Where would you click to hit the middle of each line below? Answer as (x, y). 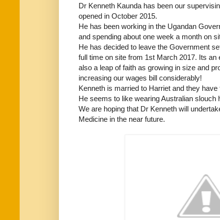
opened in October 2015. (118, 16)
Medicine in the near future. (122, 119)
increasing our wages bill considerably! (140, 78)
